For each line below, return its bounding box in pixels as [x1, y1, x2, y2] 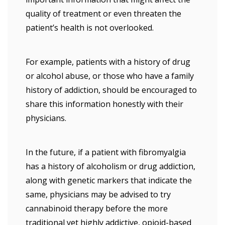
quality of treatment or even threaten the [26, 8, 181, 19]
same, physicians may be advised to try [26, 189, 171, 200]
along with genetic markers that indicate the [26, 175, 192, 186]
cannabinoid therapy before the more [26, 203, 168, 214]
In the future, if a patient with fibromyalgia [26, 147, 186, 158]
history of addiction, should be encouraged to [26, 84, 197, 95]
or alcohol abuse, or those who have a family [26, 70, 194, 81]
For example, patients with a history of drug [26, 56, 190, 67]
